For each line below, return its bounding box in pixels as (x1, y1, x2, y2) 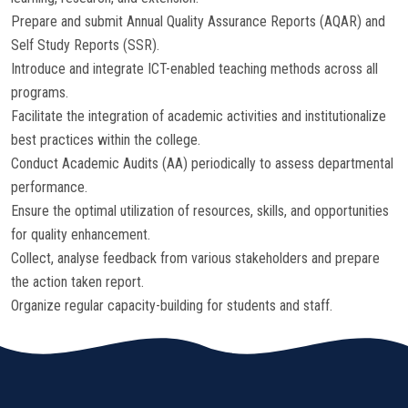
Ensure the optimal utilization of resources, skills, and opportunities (11, 202, 389, 219)
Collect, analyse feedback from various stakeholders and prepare (11, 250, 380, 267)
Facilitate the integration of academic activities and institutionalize (11, 107, 386, 125)
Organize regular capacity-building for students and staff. (11, 297, 332, 314)
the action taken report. (11, 273, 144, 291)
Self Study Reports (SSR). (11, 36, 159, 54)
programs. (11, 84, 68, 101)
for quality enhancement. (11, 226, 150, 243)
